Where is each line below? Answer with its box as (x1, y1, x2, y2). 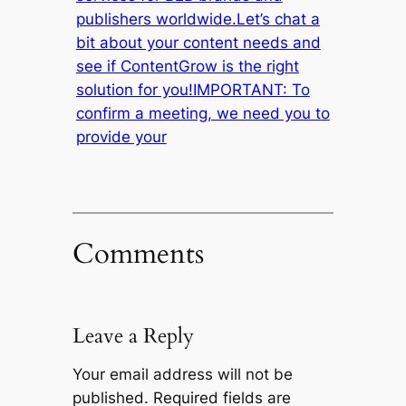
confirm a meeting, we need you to (75, 104, 330, 123)
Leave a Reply (72, 321, 194, 350)
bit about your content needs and (75, 34, 321, 53)
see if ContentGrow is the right (75, 57, 299, 76)
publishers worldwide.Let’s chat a (75, 10, 320, 29)
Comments (72, 234, 204, 273)
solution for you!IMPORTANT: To (75, 81, 310, 100)
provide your (75, 128, 167, 147)
